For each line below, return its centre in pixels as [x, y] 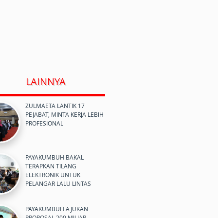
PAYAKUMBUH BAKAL [54, 157]
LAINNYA [45, 82]
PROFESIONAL [44, 123]
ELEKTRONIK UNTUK [53, 175]
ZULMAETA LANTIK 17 [55, 106]
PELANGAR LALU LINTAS [58, 183]
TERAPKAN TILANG [51, 166]
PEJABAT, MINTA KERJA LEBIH [64, 114]
